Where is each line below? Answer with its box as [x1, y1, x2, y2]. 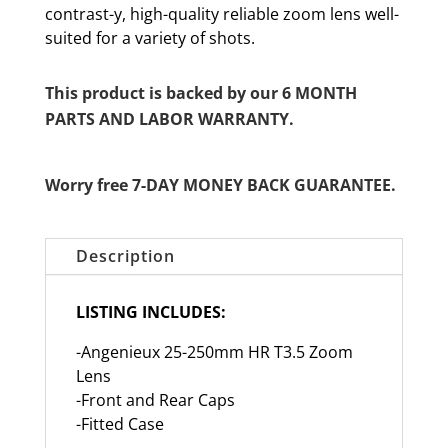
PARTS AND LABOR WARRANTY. [44, 107, 294, 130]
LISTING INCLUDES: [75, 300, 226, 323]
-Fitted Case [75, 412, 164, 435]
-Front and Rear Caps [75, 388, 235, 411]
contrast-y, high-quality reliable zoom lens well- [44, 2, 399, 25]
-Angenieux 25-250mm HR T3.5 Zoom [75, 340, 353, 363]
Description [75, 244, 175, 267]
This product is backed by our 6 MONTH [44, 81, 357, 104]
